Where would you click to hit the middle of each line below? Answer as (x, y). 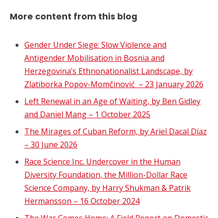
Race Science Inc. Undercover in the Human (102, 161)
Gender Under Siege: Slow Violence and (95, 45)
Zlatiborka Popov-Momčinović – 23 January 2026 (114, 84)
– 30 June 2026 (51, 144)
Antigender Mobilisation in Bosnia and (94, 58)
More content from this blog (73, 17)
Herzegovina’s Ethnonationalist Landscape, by (109, 71)
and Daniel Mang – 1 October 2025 (87, 114)
